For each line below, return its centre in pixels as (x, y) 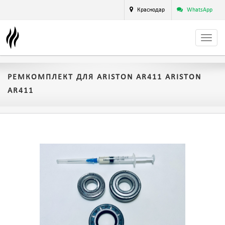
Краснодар (151, 10)
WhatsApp (200, 10)
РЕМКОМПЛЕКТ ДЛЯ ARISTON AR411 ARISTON (104, 77)
